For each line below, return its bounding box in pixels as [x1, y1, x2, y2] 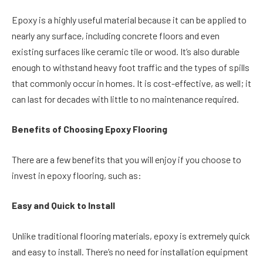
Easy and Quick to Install [12, 200, 115, 211]
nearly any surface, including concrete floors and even [12, 29, 220, 41]
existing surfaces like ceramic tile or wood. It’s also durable [12, 45, 240, 57]
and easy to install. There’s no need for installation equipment [12, 245, 248, 257]
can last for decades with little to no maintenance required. [12, 93, 239, 104]
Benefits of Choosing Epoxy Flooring [12, 123, 167, 135]
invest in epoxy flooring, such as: [12, 169, 141, 181]
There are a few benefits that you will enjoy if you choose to [12, 153, 241, 165]
